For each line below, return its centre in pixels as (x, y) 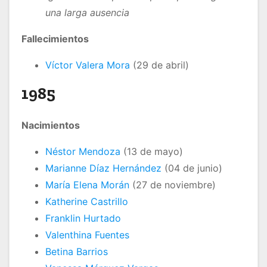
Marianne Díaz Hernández (103, 168)
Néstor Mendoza (83, 152)
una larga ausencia (87, 13)
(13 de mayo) (152, 152)
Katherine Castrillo (87, 202)
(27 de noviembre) (173, 185)
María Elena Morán (87, 185)
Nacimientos (51, 125)
